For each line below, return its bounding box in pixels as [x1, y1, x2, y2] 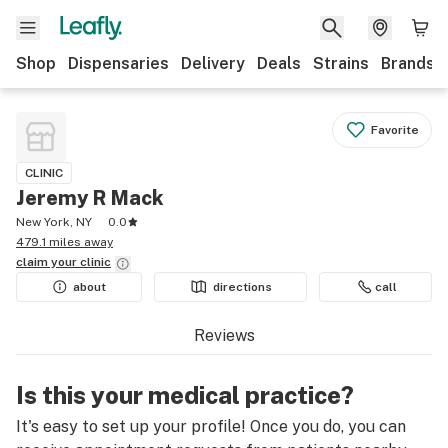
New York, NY [16, 215, 92, 229]
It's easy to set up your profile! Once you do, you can [16, 417, 406, 436]
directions [213, 280, 272, 294]
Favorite [371, 123, 419, 137]
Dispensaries [68, 54, 169, 73]
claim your [16, 255, 80, 269]
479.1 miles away [16, 235, 113, 249]
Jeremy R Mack [16, 186, 164, 210]
